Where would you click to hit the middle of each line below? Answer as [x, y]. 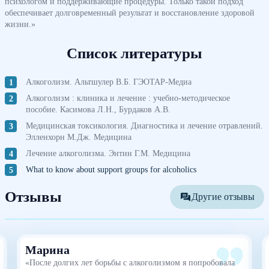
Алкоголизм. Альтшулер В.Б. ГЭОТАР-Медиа [109, 81]
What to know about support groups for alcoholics [111, 169]
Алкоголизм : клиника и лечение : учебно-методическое [128, 98]
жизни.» [20, 24]
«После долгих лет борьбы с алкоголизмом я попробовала [130, 262]
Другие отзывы [223, 196]
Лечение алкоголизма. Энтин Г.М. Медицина [108, 153]
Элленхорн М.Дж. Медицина [79, 137]
